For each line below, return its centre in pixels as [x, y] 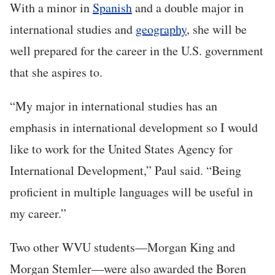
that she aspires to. [58, 72]
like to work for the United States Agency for [121, 149]
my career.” [40, 214]
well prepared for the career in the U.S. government [137, 51]
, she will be [217, 29]
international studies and [73, 29]
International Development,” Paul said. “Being [126, 171]
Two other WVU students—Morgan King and [122, 247]
